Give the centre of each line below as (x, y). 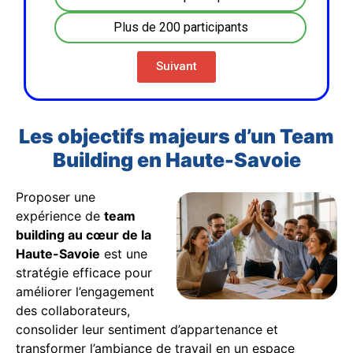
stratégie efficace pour (84, 272)
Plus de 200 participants (180, 27)
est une (124, 253)
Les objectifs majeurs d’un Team (176, 136)
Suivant (176, 67)
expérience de (60, 216)
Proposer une (56, 197)
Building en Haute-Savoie (176, 160)
